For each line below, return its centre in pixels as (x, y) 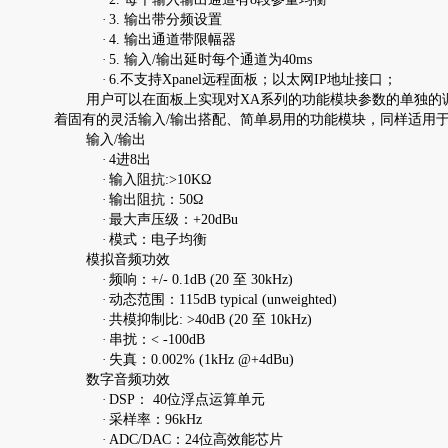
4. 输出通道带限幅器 (172, 39)
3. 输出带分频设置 (165, 19)
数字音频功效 (127, 379)
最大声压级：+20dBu (173, 219)
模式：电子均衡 (157, 239)
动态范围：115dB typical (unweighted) (222, 299)
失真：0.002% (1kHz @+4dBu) (201, 359)
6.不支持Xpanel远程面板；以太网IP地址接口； (252, 79)
